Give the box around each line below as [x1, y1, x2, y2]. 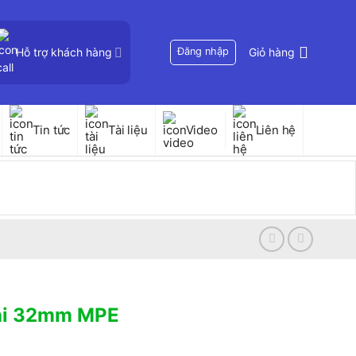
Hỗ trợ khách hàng [15, 45, 112, 59]
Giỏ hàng [249, 45, 295, 59]
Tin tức [32, 122, 71, 137]
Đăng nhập [177, 45, 230, 57]
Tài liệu [108, 122, 148, 137]
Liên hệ [255, 122, 296, 137]
